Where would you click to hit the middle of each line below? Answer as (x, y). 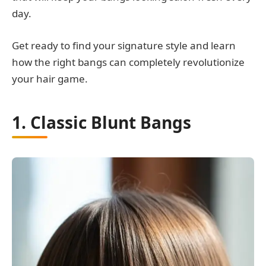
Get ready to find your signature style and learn (124, 46)
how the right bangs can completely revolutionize (128, 62)
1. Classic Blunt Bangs (102, 122)
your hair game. (50, 79)
